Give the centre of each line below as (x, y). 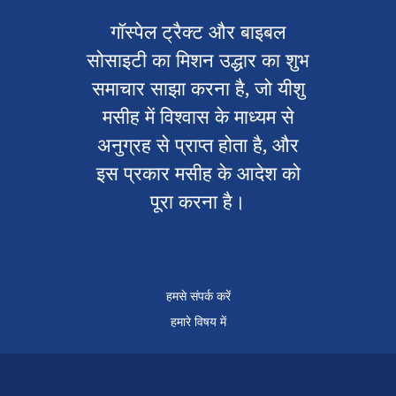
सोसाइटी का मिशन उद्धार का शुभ (198, 60)
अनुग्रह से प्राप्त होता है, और (198, 145)
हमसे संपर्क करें (198, 296)
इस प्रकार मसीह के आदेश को (198, 173)
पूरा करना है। (198, 202)
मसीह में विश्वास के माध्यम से (198, 117)
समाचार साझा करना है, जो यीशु (198, 88)
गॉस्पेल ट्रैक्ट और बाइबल (198, 32)
